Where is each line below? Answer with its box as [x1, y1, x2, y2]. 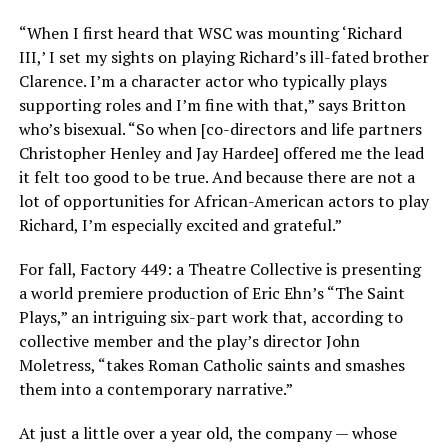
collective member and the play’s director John [18, 330, 360, 352]
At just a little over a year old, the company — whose [18, 422, 397, 444]
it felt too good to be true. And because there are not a [18, 166, 415, 188]
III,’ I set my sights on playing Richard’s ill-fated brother [18, 46, 429, 68]
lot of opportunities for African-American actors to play [18, 190, 429, 212]
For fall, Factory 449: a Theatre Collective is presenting [18, 258, 421, 280]
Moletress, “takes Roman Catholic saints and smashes [18, 354, 405, 376]
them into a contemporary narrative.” [18, 378, 293, 400]
